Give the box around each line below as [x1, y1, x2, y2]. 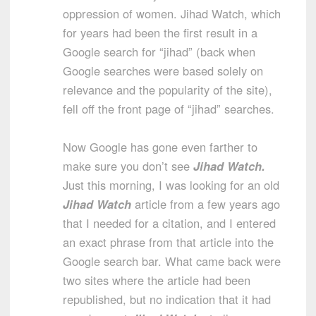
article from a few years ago [131, 195, 280, 212]
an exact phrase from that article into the [63, 233, 274, 250]
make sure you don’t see [63, 157, 193, 174]
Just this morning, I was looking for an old [63, 176, 279, 193]
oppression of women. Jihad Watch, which [63, 4, 281, 22]
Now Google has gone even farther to [63, 138, 257, 155]
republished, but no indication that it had [63, 290, 271, 308]
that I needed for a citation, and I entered [63, 214, 276, 231]
